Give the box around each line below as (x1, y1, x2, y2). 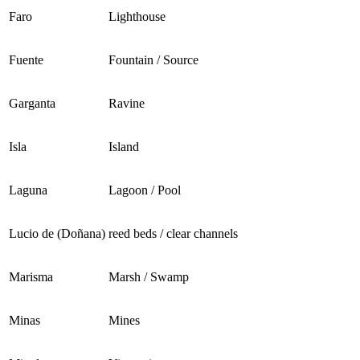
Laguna (9, 183, 47, 198)
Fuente (9, 53, 43, 67)
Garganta (9, 96, 55, 111)
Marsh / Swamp (108, 270, 189, 284)
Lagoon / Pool (108, 183, 181, 198)
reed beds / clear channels (108, 227, 238, 241)
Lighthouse (108, 10, 166, 24)
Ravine (108, 96, 145, 111)
